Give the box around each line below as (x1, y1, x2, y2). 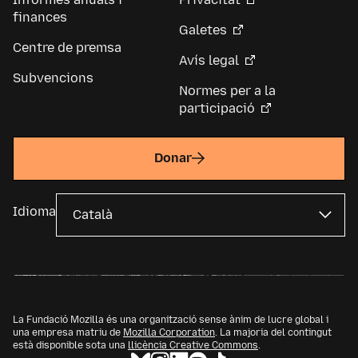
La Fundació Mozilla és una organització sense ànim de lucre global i (13, 313, 328, 325)
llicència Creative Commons (128, 339, 258, 351)
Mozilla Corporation (123, 326, 215, 338)
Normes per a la (179, 83, 276, 99)
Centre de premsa (13, 40, 121, 56)
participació (179, 101, 255, 117)
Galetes (179, 22, 227, 38)
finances (13, 10, 67, 26)
